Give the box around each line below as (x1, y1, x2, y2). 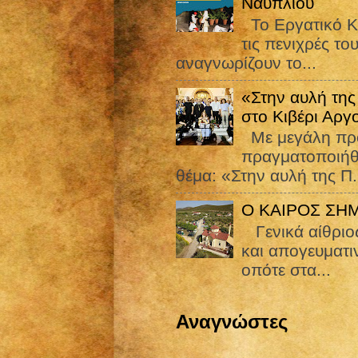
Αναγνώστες (176, 310, 288, 332)
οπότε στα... (241, 260, 332, 279)
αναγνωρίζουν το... (176, 53, 316, 72)
